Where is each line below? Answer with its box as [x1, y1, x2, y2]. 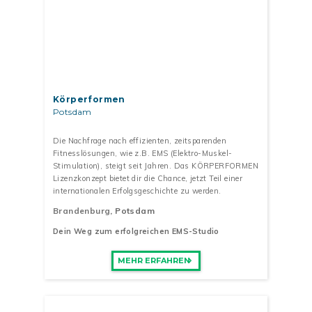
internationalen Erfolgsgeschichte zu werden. [53, 186, 221, 196]
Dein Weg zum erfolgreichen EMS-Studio [53, 226, 219, 236]
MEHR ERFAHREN [117, 256, 190, 266]
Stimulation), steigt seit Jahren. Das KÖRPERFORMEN [53, 161, 258, 171]
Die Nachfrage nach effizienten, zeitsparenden [53, 136, 226, 146]
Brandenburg [53, 205, 111, 216]
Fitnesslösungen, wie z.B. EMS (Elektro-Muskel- [53, 148, 233, 159]
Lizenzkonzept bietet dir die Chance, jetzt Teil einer [53, 173, 243, 184]
